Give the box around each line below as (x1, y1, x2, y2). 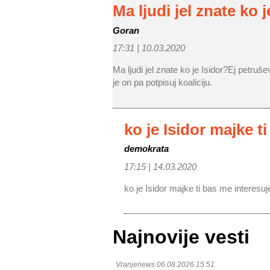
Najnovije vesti (113, 226, 250, 248)
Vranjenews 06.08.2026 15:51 (116, 260, 215, 269)
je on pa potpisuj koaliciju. (113, 77, 212, 88)
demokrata (124, 143, 169, 154)
